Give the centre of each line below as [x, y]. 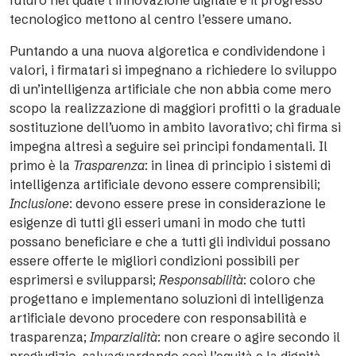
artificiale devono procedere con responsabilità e [158, 318]
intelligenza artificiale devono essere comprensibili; [165, 184]
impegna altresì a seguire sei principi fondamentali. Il [168, 146]
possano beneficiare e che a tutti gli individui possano [170, 242]
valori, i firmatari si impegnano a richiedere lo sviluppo [173, 70]
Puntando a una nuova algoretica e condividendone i [167, 51]
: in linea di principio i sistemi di [238, 165]
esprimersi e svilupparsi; [84, 280]
